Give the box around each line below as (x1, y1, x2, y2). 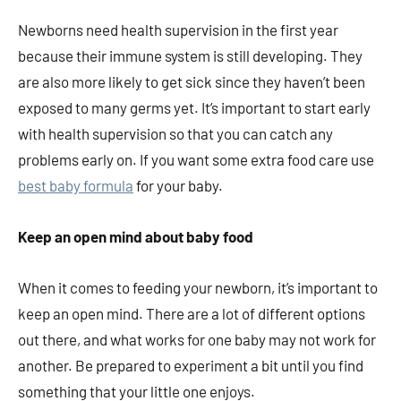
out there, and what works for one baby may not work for (18, 330, 376, 349)
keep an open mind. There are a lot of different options (18, 304, 365, 323)
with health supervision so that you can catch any (18, 124, 333, 143)
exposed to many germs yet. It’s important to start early (18, 98, 371, 117)
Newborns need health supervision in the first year (18, 21, 338, 39)
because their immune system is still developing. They (18, 47, 363, 65)
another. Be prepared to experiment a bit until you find (18, 356, 363, 375)
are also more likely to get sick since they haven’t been (18, 73, 365, 91)
